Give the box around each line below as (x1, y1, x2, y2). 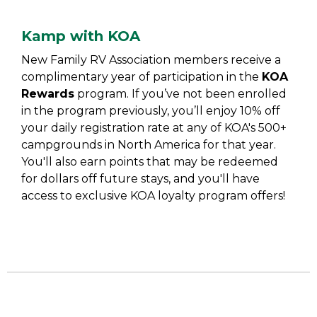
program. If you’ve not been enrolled (74, 87, 287, 100)
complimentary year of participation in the (21, 70, 262, 83)
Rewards (21, 87, 74, 100)
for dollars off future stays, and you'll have (21, 172, 260, 185)
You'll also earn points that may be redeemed (21, 155, 278, 168)
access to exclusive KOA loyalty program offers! (21, 189, 285, 202)
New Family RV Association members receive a (21, 53, 281, 67)
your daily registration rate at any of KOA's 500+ (21, 121, 287, 134)
